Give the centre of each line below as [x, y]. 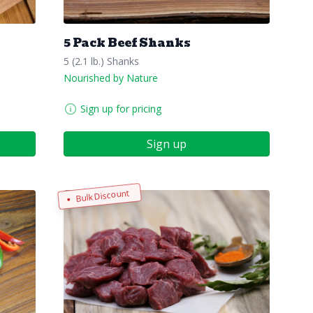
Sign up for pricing [121, 108]
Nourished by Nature [111, 78]
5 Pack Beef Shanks [127, 43]
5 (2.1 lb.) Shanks [101, 61]
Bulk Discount [102, 196]
